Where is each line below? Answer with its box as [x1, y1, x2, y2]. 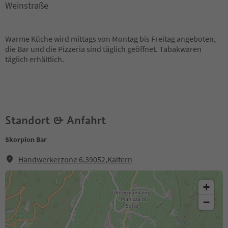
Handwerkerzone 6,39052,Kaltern [18, 154, 132, 164]
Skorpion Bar [5, 135, 47, 144]
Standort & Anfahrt [5, 113, 106, 127]
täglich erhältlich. [5, 54, 64, 64]
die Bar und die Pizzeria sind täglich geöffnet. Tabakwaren [5, 44, 202, 54]
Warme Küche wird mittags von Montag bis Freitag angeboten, [5, 34, 216, 44]
